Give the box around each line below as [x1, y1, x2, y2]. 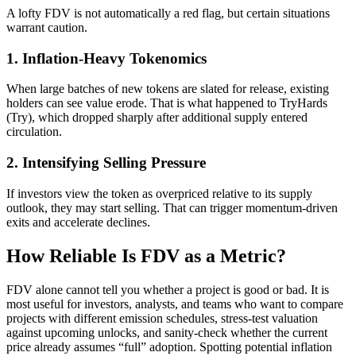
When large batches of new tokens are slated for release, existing [6, 82, 329, 96]
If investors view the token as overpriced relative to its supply [6, 186, 312, 200]
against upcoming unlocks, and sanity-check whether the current [6, 325, 327, 339]
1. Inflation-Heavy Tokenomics [6, 49, 207, 67]
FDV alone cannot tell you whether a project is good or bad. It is [6, 282, 329, 296]
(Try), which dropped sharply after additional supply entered [6, 110, 308, 125]
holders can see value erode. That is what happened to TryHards [6, 96, 327, 110]
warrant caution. [6, 20, 87, 34]
